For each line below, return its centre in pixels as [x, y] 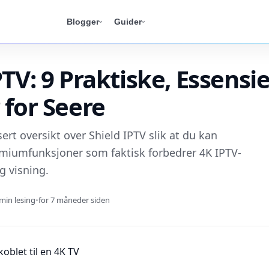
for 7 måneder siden [74, 200]
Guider [128, 22]
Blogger [83, 22]
